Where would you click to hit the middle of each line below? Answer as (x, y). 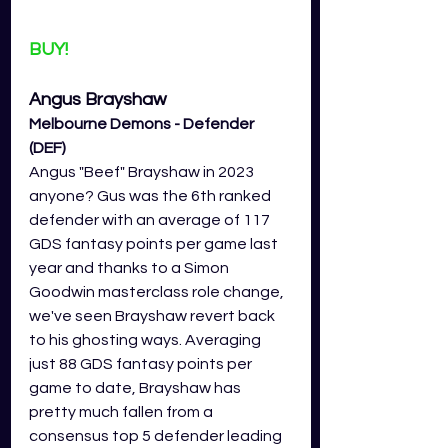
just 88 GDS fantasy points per (142, 363)
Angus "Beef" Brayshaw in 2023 (143, 171)
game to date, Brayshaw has (136, 387)
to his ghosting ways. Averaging (146, 339)
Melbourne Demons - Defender (143, 123)
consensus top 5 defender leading (157, 435)
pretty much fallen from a (122, 411)
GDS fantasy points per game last (155, 243)
